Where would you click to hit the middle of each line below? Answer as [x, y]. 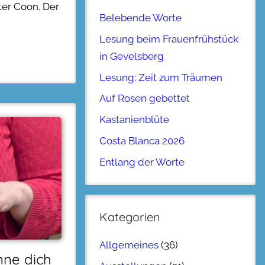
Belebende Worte [140, 18]
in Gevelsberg [132, 56]
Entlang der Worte [142, 162]
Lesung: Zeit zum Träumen [161, 77]
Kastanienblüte [134, 120]
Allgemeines [129, 245]
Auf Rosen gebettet [145, 98]
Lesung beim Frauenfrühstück [169, 39]
